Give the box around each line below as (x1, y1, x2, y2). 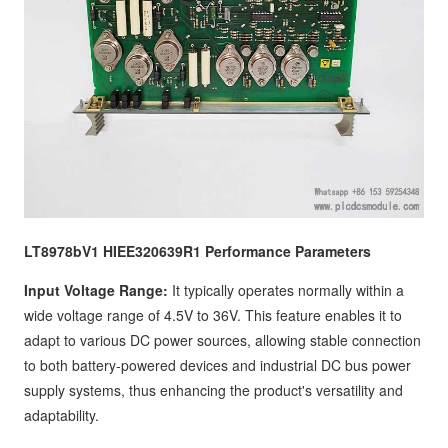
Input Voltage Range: (24, 280, 168, 300)
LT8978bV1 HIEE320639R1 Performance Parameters (24, 241, 371, 261)
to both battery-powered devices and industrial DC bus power (24, 355, 411, 375)
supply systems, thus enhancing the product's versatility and (24, 380, 403, 400)
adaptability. (24, 405, 99, 425)
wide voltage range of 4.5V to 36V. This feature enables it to (24, 305, 402, 325)
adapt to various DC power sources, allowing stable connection (24, 330, 421, 350)
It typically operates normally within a (168, 280, 404, 300)
